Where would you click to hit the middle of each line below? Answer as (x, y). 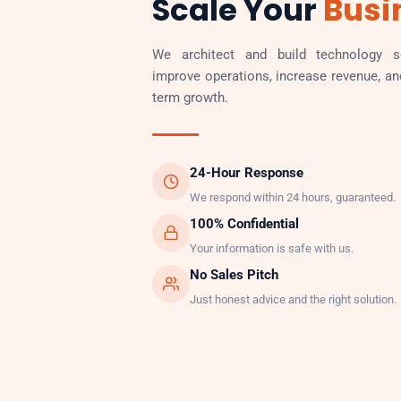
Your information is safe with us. (272, 248)
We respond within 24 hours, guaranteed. (293, 197)
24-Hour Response (247, 173)
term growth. (190, 97)
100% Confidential (244, 224)
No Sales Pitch (234, 275)
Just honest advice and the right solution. (293, 299)
